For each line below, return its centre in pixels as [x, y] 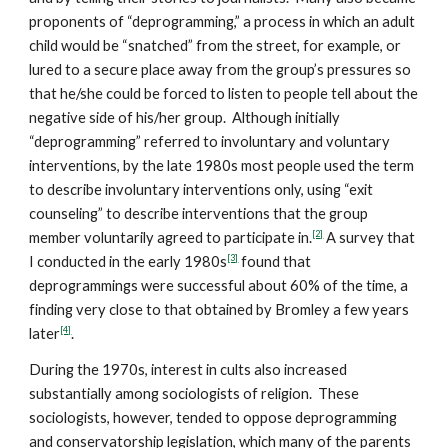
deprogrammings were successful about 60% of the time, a [219, 285]
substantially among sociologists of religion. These [194, 393]
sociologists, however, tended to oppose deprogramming [213, 417]
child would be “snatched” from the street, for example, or [215, 45]
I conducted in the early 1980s [128, 261]
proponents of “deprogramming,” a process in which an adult [222, 21]
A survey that [369, 237]
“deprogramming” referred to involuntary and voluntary [210, 141]
